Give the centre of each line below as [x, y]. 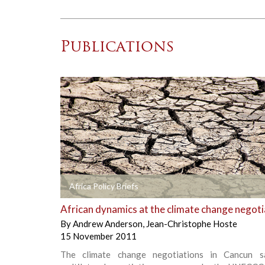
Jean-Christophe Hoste [192, 224]
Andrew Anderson [108, 224]
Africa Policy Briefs [104, 186]
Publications [117, 48]
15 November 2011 [98, 236]
